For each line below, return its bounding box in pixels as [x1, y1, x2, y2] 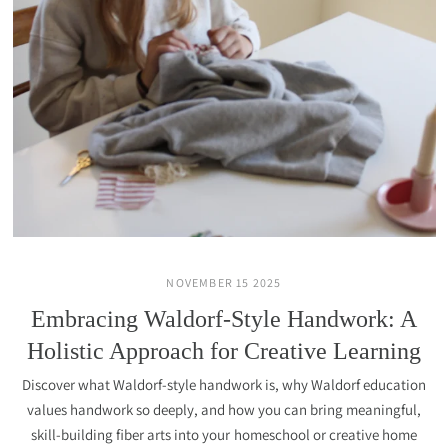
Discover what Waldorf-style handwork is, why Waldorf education [21, 375, 427, 394]
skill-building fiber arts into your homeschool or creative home [31, 425, 417, 444]
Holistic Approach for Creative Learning [27, 338, 421, 364]
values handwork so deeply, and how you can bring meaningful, [26, 400, 422, 419]
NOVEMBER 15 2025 [166, 275, 282, 290]
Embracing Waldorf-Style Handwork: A [31, 306, 417, 332]
